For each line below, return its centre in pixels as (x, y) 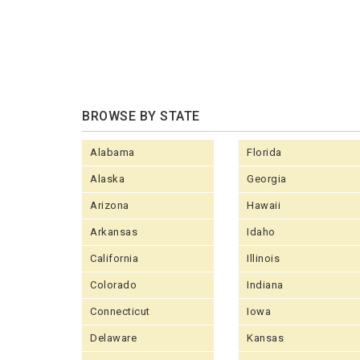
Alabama (112, 152)
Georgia (267, 179)
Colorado (113, 285)
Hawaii (264, 205)
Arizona (110, 205)
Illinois (263, 258)
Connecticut (120, 311)
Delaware (113, 338)
